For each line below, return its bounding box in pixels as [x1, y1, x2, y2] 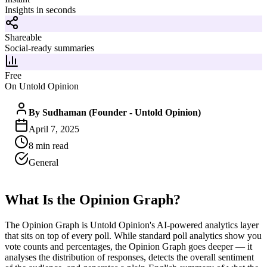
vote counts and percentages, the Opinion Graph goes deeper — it [5, 241, 252, 252]
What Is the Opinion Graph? [5, 191, 181, 207]
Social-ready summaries [5, 42, 94, 53]
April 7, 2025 [29, 123, 79, 134]
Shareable [5, 32, 42, 42]
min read [33, 140, 69, 151]
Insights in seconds [5, 4, 76, 15]
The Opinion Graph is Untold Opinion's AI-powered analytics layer [5, 219, 259, 230]
